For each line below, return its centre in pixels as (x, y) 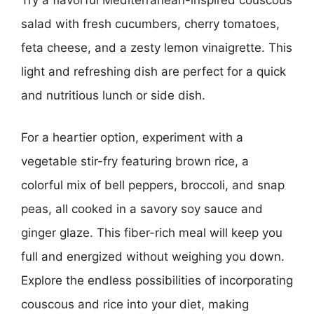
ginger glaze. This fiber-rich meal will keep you (152, 232)
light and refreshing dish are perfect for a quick (153, 71)
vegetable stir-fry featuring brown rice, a (135, 161)
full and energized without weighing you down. (153, 256)
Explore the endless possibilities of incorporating (157, 280)
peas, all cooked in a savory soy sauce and (142, 209)
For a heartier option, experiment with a (132, 137)
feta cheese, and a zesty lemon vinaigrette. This (157, 48)
